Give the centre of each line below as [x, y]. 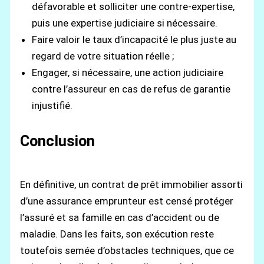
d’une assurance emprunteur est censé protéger [127, 201]
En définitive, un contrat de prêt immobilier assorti [132, 184]
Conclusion [58, 141]
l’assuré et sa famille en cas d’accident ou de [120, 217]
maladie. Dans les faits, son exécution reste [117, 234]
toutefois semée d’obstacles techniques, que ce [127, 250]
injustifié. [52, 105]
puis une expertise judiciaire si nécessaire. [126, 23]
